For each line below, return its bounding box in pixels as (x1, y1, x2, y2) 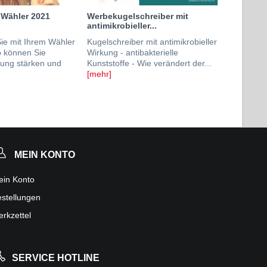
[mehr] (87, 69, 111, 79)
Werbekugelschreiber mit (87, 11, 188, 21)
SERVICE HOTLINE (11, 253, 100, 263)
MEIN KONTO (14, 150, 76, 160)
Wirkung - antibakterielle (87, 48, 178, 57)
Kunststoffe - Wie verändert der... (87, 58, 212, 68)
